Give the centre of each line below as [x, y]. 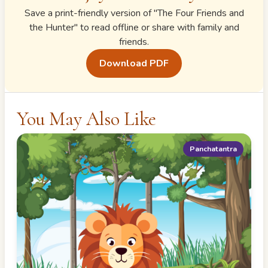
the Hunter [51, 28]
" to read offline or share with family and [156, 28]
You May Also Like [86, 119]
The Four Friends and [200, 13]
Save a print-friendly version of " [91, 13]
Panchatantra [214, 148]
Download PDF [134, 63]
